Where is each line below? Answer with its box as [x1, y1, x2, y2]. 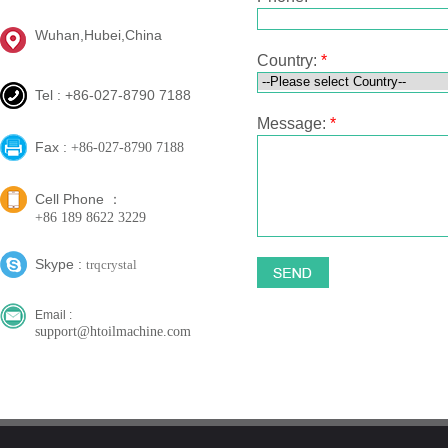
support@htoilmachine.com [35, 324, 191, 339]
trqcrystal [86, 257, 137, 272]
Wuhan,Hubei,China [35, 27, 162, 43]
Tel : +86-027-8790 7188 [35, 87, 191, 103]
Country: [257, 52, 321, 69]
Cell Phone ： [35, 191, 122, 207]
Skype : [35, 256, 86, 272]
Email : [35, 308, 72, 322]
